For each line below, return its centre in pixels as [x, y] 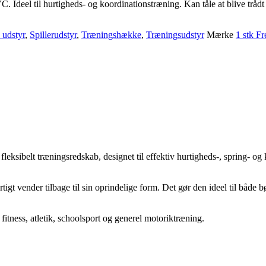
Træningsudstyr [175, 34]
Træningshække [111, 34]
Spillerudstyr [53, 34]
